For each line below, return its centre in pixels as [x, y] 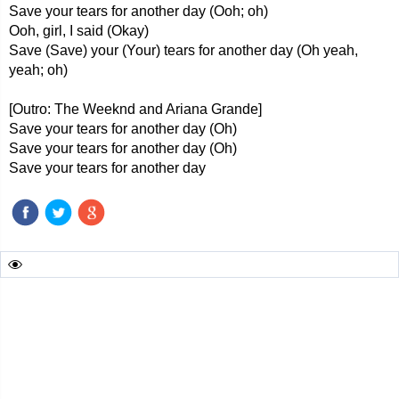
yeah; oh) [38, 70]
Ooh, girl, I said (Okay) [79, 31]
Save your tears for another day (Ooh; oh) [138, 11]
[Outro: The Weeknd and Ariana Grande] [135, 109]
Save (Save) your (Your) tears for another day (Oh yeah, [183, 50]
